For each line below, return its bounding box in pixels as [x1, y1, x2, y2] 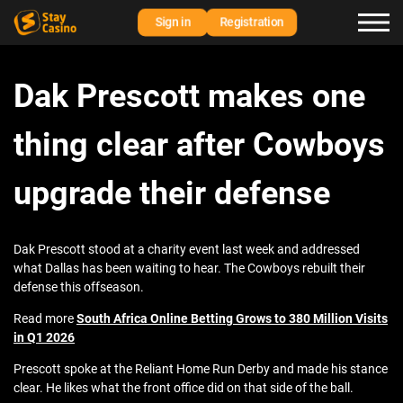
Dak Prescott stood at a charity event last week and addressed [13, 242, 360, 257]
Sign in [155, 14, 191, 30]
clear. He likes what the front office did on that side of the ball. [13, 381, 354, 396]
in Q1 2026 [13, 330, 75, 345]
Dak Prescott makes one [13, 77, 365, 116]
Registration [219, 14, 284, 30]
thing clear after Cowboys [13, 126, 385, 165]
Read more [13, 311, 76, 327]
